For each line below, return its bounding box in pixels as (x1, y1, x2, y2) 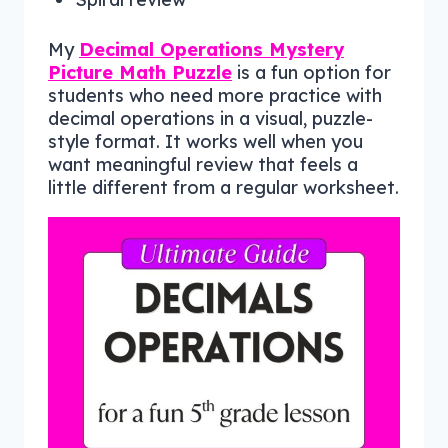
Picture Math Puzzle (48, 60, 232, 84)
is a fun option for (232, 60, 391, 84)
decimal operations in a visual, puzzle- (48, 106, 373, 130)
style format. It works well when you (48, 129, 363, 153)
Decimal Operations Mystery (79, 37, 344, 61)
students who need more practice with (48, 83, 382, 107)
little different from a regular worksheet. (48, 175, 399, 199)
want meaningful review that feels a (48, 152, 358, 176)
